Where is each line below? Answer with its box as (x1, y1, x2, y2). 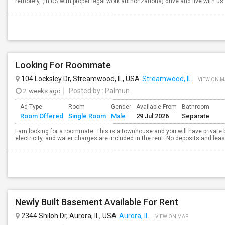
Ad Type (20, 103, 42, 110)
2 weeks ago (22, 87, 61, 95)
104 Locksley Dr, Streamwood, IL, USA (20, 75, 140, 83)
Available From (136, 103, 177, 110)
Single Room (68, 112, 106, 120)
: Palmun (100, 87, 130, 95)
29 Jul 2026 (136, 112, 169, 120)
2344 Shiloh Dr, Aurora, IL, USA (20, 212, 117, 220)
